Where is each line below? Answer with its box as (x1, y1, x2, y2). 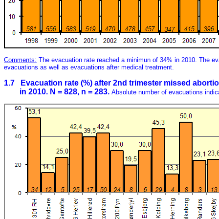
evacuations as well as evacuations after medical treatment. (4, 64, 174, 71)
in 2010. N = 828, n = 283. (4, 88, 111, 96)
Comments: (4, 56, 37, 64)
